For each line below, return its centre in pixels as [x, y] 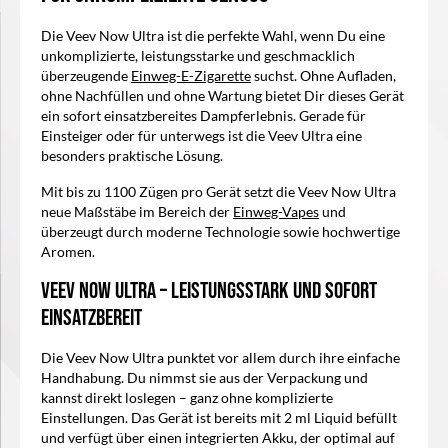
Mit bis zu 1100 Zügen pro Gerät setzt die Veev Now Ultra [218, 192]
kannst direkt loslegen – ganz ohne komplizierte [187, 398]
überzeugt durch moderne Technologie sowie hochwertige [220, 232]
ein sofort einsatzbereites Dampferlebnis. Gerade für [203, 116]
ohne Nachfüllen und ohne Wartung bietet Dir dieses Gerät [222, 96]
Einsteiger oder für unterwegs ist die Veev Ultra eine [201, 136]
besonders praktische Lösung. [132, 156]
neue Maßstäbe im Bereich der [137, 212]
